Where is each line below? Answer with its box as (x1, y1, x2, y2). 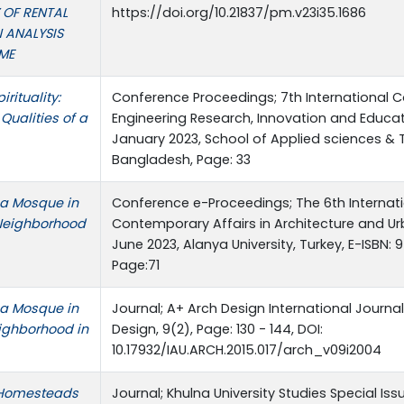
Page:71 (112, 255, 160, 274)
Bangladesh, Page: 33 (112, 150, 251, 169)
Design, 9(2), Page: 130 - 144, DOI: (112, 319, 323, 338)
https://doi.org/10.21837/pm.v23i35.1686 (112, 3, 366, 22)
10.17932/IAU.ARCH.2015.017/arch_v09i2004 (112, 340, 381, 359)
